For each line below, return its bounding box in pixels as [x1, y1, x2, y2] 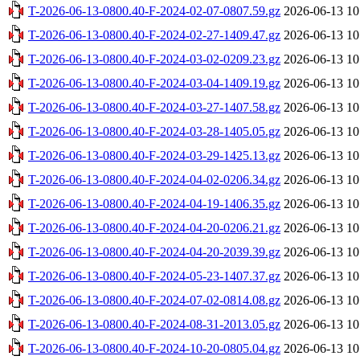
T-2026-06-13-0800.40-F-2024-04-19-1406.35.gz [28, 196, 280, 211]
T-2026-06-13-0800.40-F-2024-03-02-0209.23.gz [28, 51, 280, 66]
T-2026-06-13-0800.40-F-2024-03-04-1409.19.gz [28, 76, 280, 90]
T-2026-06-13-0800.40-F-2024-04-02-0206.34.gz [28, 172, 280, 186]
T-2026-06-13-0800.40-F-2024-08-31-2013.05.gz [28, 317, 280, 331]
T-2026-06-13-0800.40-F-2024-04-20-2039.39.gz [28, 244, 280, 259]
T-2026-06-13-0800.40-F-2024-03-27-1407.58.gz [28, 100, 280, 114]
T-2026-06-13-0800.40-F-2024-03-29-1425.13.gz [28, 148, 280, 162]
